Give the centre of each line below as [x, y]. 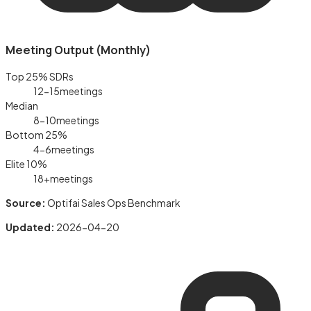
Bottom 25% [36, 135]
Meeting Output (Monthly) [78, 50]
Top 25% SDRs [40, 77]
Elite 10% [26, 164]
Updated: [30, 227]
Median [22, 106]
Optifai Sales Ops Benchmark [114, 203]
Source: [26, 203]
